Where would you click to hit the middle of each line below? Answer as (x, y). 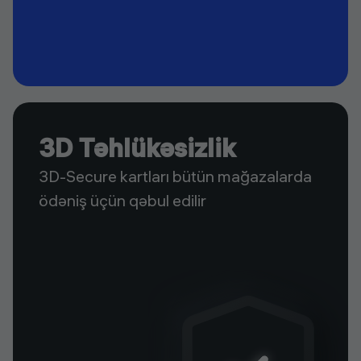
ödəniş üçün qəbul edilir (122, 201)
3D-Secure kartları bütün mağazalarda (175, 176)
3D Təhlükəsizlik (137, 148)
